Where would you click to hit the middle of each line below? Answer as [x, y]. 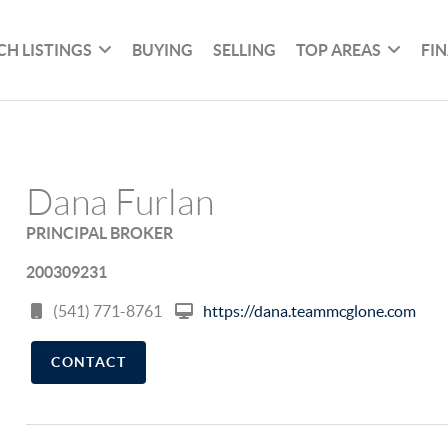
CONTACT [88, 362]
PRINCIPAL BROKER [100, 233]
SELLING [245, 49]
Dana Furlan [120, 202]
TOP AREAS [339, 49]
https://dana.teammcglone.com [310, 311]
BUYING [163, 49]
